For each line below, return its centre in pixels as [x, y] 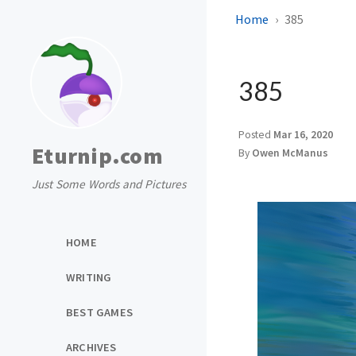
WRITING [89, 277]
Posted [256, 135]
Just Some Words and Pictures [109, 184]
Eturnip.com [97, 156]
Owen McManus [290, 153]
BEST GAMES [99, 312]
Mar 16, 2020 [303, 135]
